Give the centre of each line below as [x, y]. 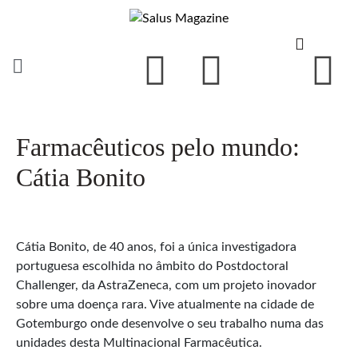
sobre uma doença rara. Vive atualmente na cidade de [165, 304]
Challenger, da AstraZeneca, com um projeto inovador [166, 285]
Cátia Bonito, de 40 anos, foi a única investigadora [156, 247]
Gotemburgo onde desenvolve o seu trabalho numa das [170, 323]
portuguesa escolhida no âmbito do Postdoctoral [152, 266]
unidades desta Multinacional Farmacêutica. [139, 342]
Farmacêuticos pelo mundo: [158, 147]
